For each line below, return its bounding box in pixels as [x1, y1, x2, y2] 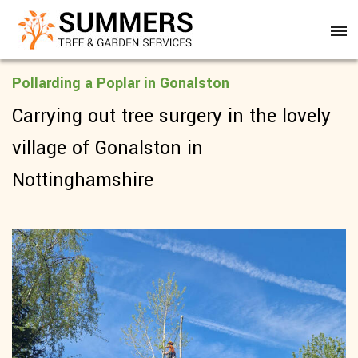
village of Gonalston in [12, 135, 203, 161]
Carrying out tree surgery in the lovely [12, 103, 331, 129]
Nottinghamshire [12, 167, 153, 193]
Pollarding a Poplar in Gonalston [12, 73, 229, 93]
